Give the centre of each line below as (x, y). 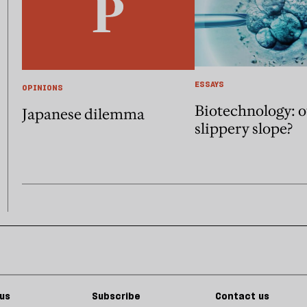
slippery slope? (244, 128)
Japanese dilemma (83, 114)
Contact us (242, 296)
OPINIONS (42, 88)
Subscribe (116, 296)
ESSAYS (209, 84)
